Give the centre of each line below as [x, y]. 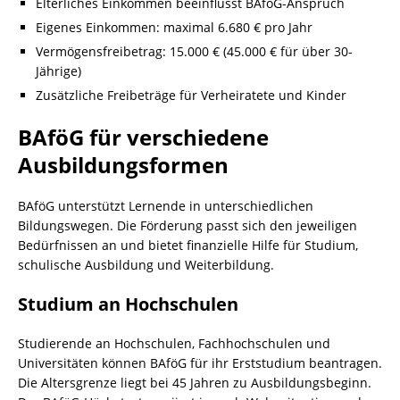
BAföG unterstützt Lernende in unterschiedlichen [166, 206]
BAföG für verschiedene [143, 137]
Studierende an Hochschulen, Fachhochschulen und [174, 343]
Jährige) [58, 71]
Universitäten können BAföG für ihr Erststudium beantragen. [200, 363]
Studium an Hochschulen [128, 304]
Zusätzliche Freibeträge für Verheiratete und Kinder [191, 95]
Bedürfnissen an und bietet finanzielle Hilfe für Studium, [188, 245]
